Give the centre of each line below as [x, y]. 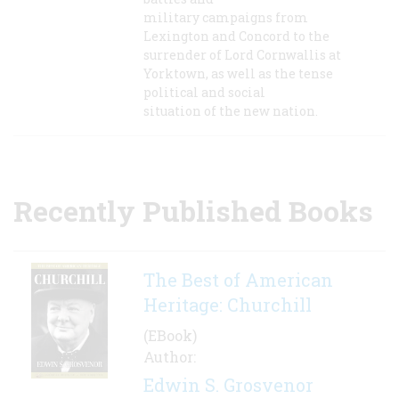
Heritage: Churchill [228, 305]
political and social [204, 93]
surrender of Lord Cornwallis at [242, 55]
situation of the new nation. [231, 111]
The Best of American [238, 280]
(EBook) [170, 336]
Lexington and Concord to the [236, 37]
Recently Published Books [193, 211]
